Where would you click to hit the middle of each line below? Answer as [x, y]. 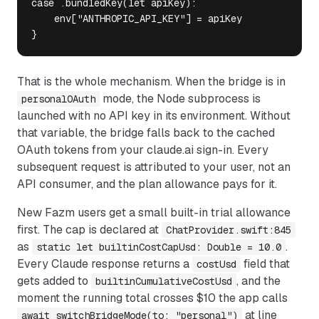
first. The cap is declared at [88, 230]
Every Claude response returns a [103, 264]
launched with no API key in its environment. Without [154, 116]
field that [267, 264]
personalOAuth [58, 99]
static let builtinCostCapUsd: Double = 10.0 [159, 247]
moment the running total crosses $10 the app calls [152, 298]
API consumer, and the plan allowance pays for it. [147, 184]
